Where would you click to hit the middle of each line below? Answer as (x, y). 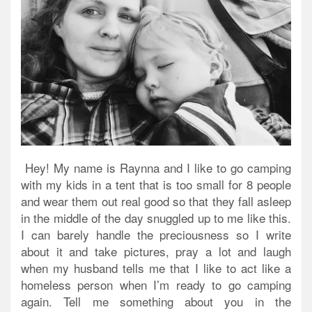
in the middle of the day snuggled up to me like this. (156, 218)
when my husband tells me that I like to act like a (156, 268)
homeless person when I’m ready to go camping (156, 285)
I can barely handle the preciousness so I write (156, 235)
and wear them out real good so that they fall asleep (156, 201)
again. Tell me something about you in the (156, 302)
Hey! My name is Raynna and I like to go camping (156, 168)
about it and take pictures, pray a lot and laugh (156, 251)
